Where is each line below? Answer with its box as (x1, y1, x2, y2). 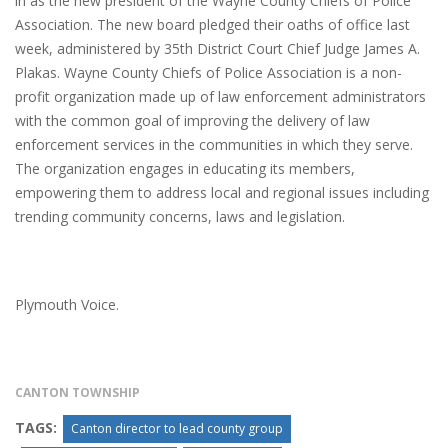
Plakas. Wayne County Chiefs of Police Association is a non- (15, 63, 402, 83)
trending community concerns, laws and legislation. (15, 207, 345, 227)
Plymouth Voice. (15, 295, 119, 315)
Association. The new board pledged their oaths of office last (15, 15, 410, 35)
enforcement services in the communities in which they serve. (15, 135, 413, 155)
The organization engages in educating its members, (15, 159, 355, 179)
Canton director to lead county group (71, 420, 283, 438)
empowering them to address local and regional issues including (15, 183, 429, 203)
